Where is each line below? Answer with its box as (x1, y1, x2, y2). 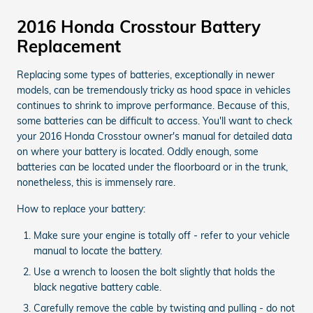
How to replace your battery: (17, 202, 145, 215)
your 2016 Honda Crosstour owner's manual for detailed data (17, 129, 292, 143)
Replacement (17, 35, 121, 57)
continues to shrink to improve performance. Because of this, (17, 99, 289, 112)
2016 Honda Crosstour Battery (17, 15, 261, 37)
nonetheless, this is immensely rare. (17, 175, 175, 189)
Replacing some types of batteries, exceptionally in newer (17, 68, 275, 81)
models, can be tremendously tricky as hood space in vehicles (17, 83, 291, 96)
